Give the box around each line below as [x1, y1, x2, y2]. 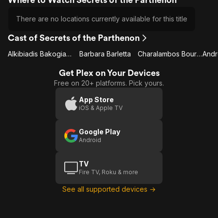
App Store [79, 95, 114, 104]
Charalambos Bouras [196, 50, 202, 58]
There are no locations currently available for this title [16, 15, 187, 23]
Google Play [79, 127, 120, 136]
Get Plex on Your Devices [58, 68, 160, 78]
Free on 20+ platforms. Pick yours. [54, 79, 164, 87]
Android [79, 136, 101, 144]
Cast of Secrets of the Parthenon [8, 33, 140, 43]
